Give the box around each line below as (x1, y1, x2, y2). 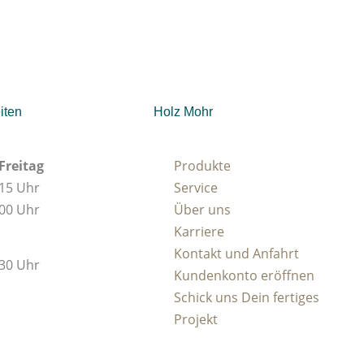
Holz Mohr (154, 104, 214, 119)
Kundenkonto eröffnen (174, 266, 315, 284)
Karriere (174, 222, 225, 240)
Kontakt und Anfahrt (174, 244, 300, 262)
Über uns (174, 200, 232, 219)
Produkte (174, 156, 232, 175)
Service (174, 178, 219, 197)
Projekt (174, 310, 219, 328)
